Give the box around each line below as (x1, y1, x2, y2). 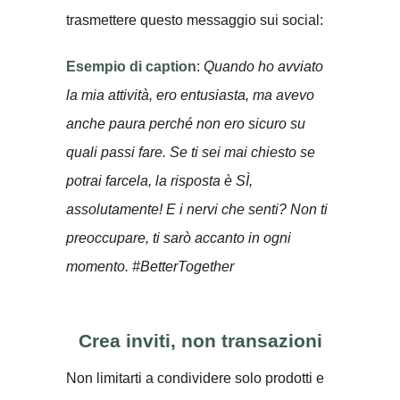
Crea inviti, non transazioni (78, 329, 322, 351)
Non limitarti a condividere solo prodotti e (66, 370, 324, 386)
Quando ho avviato (204, 58, 323, 74)
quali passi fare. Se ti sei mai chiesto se (66, 144, 315, 160)
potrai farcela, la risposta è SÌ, (66, 172, 253, 188)
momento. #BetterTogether (66, 258, 234, 274)
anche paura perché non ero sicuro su (66, 115, 305, 131)
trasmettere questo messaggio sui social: (66, 12, 323, 28)
